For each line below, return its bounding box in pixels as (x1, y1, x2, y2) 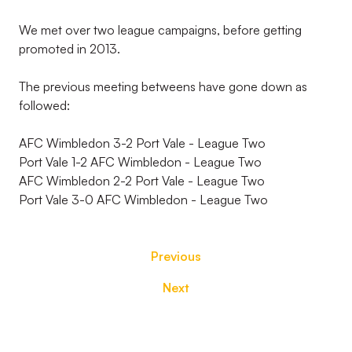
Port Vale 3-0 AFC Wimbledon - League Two (19, 192, 268, 207)
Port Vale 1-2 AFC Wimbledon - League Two (19, 154, 262, 170)
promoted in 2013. (19, 41, 120, 57)
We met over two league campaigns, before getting (19, 22, 302, 38)
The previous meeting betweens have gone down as (19, 79, 307, 94)
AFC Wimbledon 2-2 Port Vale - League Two (19, 173, 265, 189)
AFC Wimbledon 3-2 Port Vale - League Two (19, 135, 266, 151)
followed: (19, 97, 70, 113)
